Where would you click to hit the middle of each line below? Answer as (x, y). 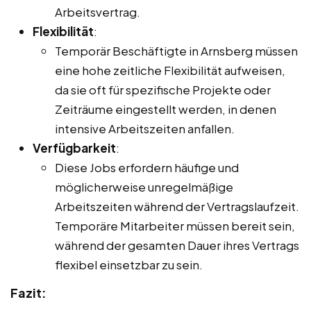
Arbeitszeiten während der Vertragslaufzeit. (177, 206)
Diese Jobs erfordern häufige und (147, 167)
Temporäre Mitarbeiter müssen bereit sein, (175, 225)
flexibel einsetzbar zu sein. (129, 264)
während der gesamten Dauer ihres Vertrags (177, 245)
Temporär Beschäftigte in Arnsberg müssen (176, 50)
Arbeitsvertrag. (98, 11)
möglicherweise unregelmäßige (144, 186)
